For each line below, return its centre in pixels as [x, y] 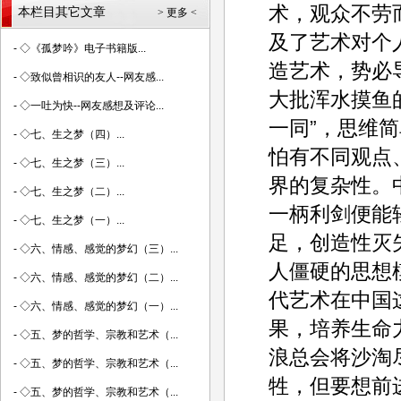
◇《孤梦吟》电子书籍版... [83, 48]
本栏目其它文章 [62, 12]
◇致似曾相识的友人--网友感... [92, 77]
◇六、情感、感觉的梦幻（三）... [99, 249]
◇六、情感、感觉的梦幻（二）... [99, 277]
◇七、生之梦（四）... [72, 134]
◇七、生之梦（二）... [72, 192]
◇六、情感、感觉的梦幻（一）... [99, 306]
